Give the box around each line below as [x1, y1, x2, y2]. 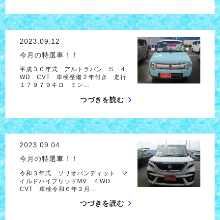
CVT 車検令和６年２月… [19, 185, 97, 192]
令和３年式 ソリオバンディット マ [19, 169, 128, 177]
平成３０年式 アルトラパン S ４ [19, 66, 126, 73]
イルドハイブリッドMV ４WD [19, 177, 117, 185]
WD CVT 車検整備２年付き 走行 [19, 74, 127, 81]
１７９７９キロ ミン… [19, 82, 90, 89]
